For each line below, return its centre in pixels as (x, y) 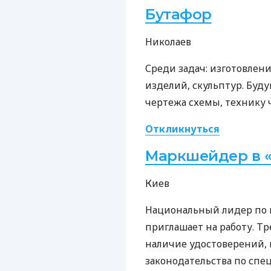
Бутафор (178, 14)
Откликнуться (182, 129)
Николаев (168, 41)
